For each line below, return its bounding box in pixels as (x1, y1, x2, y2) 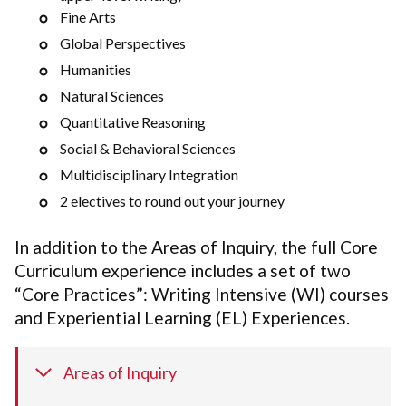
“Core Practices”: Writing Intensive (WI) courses (14, 283, 389, 304)
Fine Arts (60, 7, 116, 25)
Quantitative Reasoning (60, 112, 206, 130)
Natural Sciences (60, 86, 164, 104)
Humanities (60, 60, 131, 78)
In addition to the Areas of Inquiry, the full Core (14, 236, 378, 257)
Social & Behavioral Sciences (60, 139, 236, 157)
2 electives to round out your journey (60, 191, 285, 209)
